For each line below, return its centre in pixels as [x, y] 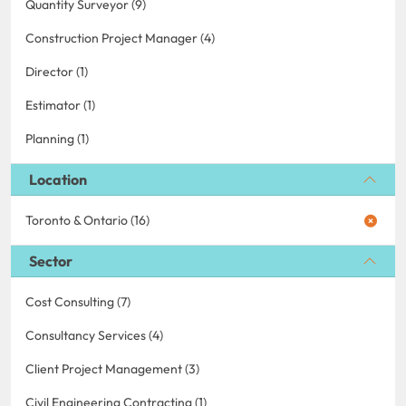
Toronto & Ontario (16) [87, 220]
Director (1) [57, 71]
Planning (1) [57, 138]
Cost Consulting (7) [78, 301]
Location [58, 179]
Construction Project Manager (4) [120, 38]
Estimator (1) [60, 105]
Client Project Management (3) [112, 368]
